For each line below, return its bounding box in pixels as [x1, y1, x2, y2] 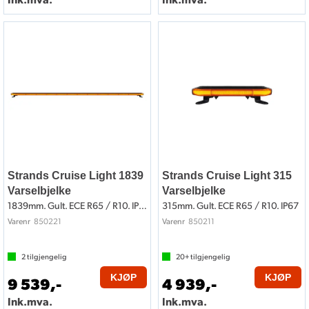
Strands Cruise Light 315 [162, 170, 292, 182]
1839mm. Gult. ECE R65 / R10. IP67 [139, 199, 147, 212]
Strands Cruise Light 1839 [8, 170, 143, 182]
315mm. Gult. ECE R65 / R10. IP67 [162, 199, 299, 212]
